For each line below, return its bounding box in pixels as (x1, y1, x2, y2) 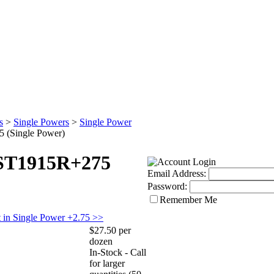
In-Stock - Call (89, 246, 146, 257)
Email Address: (147, 168, 206, 179)
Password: (147, 181, 187, 191)
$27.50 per (89, 224, 131, 235)
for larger (89, 257, 125, 268)
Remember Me (160, 194, 217, 205)
